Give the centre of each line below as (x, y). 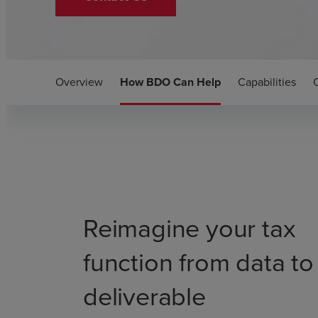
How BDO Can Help (170, 82)
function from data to (198, 262)
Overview (79, 82)
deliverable (144, 296)
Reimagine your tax (190, 228)
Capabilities (267, 82)
